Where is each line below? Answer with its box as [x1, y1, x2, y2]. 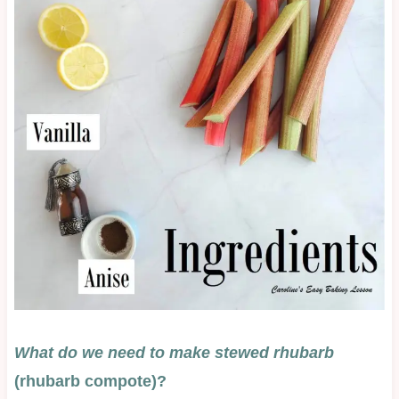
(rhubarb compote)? [13, 371, 167, 390]
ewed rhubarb [228, 343, 334, 362]
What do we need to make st [13, 343, 229, 362]
